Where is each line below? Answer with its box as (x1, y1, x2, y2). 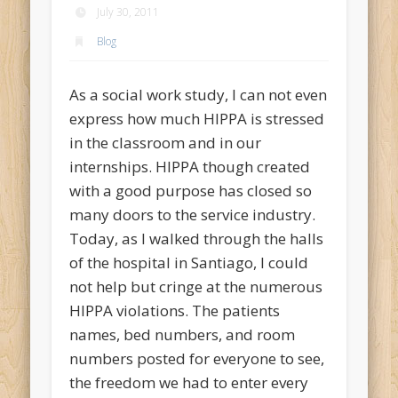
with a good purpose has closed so (69, 179, 313, 201)
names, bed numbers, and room (69, 323, 296, 345)
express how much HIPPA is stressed (69, 107, 325, 129)
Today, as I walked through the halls (69, 227, 324, 249)
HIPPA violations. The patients (69, 299, 281, 321)
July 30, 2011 (97, 4, 160, 20)
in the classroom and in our (69, 131, 262, 153)
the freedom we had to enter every (69, 371, 309, 393)
